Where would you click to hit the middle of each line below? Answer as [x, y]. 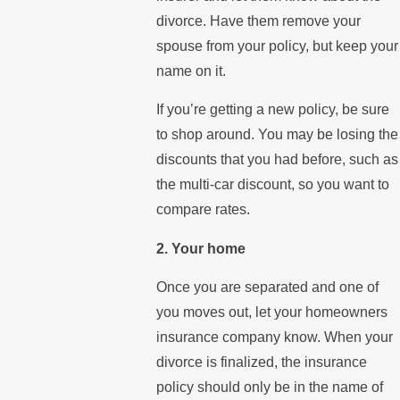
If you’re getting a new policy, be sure [272, 110]
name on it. [191, 71]
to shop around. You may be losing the [277, 135]
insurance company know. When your [274, 337]
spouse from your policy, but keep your [277, 46]
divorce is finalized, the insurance [261, 362]
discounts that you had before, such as [277, 160]
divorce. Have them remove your [258, 21]
